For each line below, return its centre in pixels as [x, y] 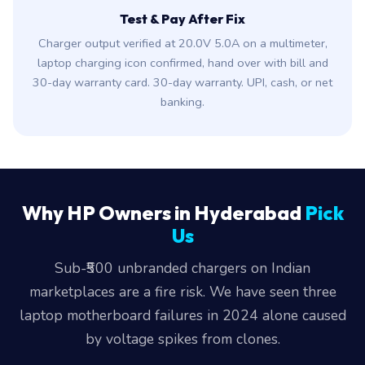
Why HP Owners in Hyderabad [163, 213]
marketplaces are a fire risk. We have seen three [182, 292]
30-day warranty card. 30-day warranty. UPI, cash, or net [182, 82]
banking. [182, 102]
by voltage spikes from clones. [182, 339]
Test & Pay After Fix [182, 19]
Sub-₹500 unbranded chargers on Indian [182, 268]
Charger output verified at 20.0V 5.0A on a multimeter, [182, 43]
